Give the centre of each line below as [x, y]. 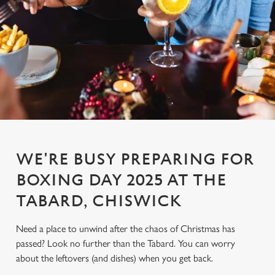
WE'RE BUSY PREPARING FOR [135, 160]
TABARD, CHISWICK [99, 201]
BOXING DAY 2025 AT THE [121, 180]
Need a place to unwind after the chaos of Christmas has [126, 229]
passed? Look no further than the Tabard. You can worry [126, 243]
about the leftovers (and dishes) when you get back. [114, 258]
